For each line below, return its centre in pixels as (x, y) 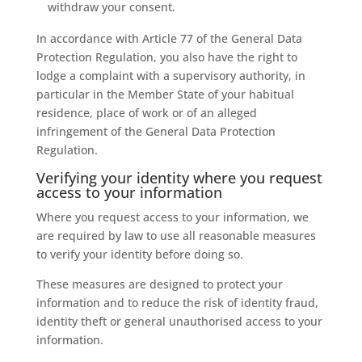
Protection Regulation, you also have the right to (166, 57)
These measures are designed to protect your (159, 284)
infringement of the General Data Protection (156, 131)
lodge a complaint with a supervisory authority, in (170, 76)
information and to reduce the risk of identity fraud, (177, 303)
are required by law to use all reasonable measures (176, 236)
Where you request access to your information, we (172, 217)
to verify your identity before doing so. (139, 254)
